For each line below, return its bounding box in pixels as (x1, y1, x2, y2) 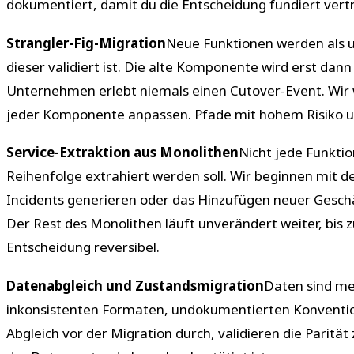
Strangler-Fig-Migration (6, 33, 166, 52)
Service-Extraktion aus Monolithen (6, 143, 239, 162)
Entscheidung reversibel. (6, 238, 160, 257)
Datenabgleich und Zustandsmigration (6, 276, 264, 295)
